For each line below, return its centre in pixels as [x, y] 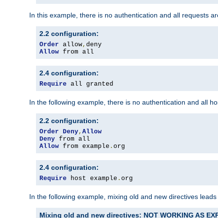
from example [84, 146]
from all [76, 52]
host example [92, 179]
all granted [90, 84]
